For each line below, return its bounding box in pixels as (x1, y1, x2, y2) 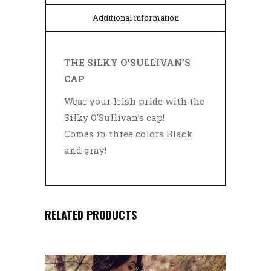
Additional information (92, 12, 179, 23)
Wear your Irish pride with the (64, 95, 204, 107)
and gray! (64, 144, 106, 156)
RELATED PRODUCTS (45, 207, 137, 223)
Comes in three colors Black (64, 128, 192, 140)
